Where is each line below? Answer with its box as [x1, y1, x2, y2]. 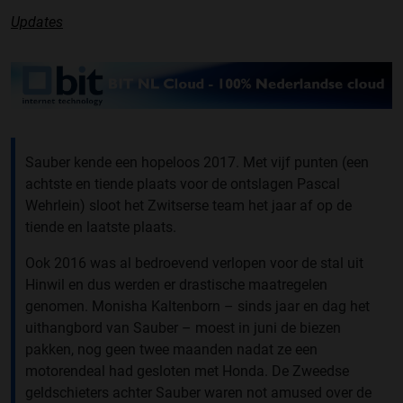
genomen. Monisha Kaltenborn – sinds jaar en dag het [25, 298, 370, 316]
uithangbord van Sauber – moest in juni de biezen [25, 319, 341, 337]
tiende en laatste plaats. [25, 219, 176, 237]
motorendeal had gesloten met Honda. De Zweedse [25, 363, 349, 381]
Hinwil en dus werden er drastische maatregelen [25, 276, 327, 294]
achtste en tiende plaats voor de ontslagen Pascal [25, 175, 340, 193]
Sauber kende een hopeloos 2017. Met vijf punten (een [25, 154, 369, 172]
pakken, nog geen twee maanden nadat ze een [25, 341, 318, 359]
